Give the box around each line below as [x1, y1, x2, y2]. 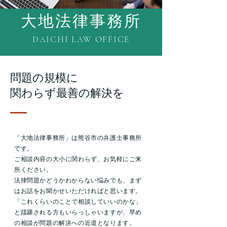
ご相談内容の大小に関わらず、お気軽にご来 [14, 156, 142, 163]
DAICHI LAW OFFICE [32, 34, 130, 45]
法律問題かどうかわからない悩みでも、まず [14, 177, 142, 184]
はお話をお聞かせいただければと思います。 [14, 187, 142, 195]
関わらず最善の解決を [10, 87, 124, 99]
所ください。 [14, 166, 53, 173]
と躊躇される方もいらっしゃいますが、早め [14, 209, 142, 216]
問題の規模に [10, 71, 78, 84]
